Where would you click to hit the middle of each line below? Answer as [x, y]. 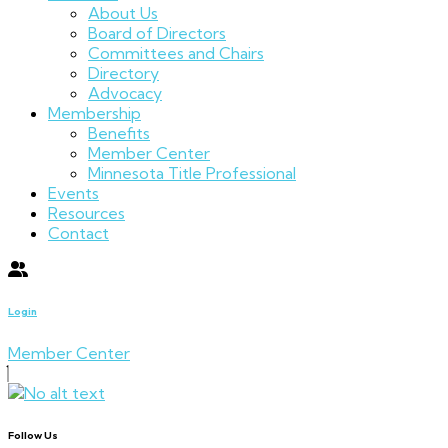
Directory [123, 72]
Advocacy [125, 92]
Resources [86, 212]
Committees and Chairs [176, 52]
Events [73, 192]
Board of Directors [157, 32]
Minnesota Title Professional [192, 172]
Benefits [119, 132]
